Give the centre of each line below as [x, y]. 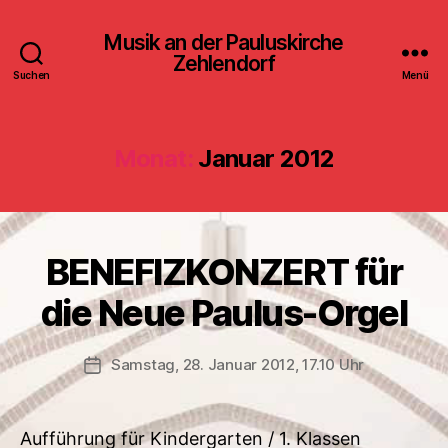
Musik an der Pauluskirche [224, 42]
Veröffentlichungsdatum [178, 365]
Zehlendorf [224, 63]
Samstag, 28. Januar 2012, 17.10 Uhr [237, 364]
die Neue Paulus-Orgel [224, 313]
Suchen [31, 75]
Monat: [153, 158]
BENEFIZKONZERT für [224, 272]
